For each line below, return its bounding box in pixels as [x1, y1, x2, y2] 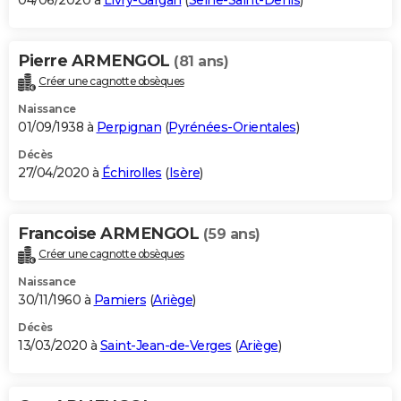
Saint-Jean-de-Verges [99, 337, 232, 354]
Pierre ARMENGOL [18, 51, 174, 72]
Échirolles [101, 165, 162, 182]
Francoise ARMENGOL [18, 224, 203, 244]
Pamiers [93, 291, 146, 308]
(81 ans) [174, 53, 228, 71]
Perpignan [96, 119, 161, 136]
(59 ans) [202, 226, 260, 243]
